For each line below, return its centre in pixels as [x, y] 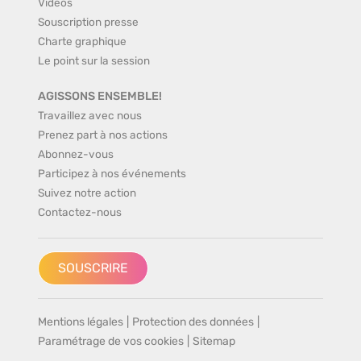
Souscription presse [88, 21]
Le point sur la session [94, 60]
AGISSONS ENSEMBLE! [100, 96]
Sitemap [214, 341]
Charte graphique [82, 41]
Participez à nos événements [112, 173]
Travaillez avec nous [90, 115]
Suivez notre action [87, 192]
